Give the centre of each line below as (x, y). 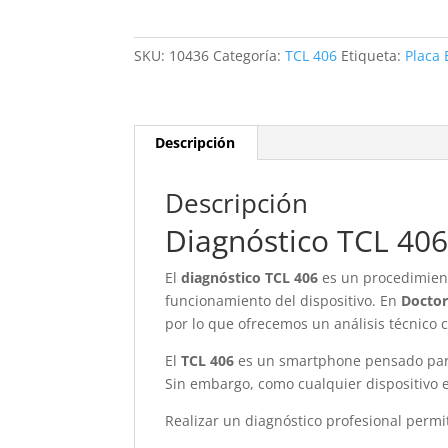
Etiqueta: (373, 55)
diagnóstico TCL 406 (250, 277)
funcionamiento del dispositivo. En (283, 300)
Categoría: (249, 55)
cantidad (163, 22)
